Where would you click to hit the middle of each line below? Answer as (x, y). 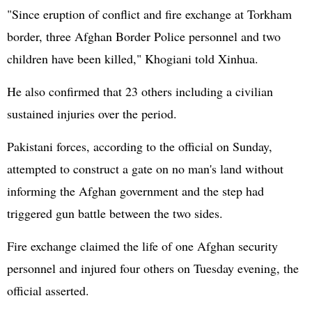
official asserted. (48, 290)
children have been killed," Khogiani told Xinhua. (133, 58)
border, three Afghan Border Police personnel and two (144, 36)
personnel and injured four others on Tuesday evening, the (153, 268)
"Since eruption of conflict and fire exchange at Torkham (149, 14)
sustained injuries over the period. (92, 114)
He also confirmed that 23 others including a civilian (140, 91)
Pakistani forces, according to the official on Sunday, (140, 146)
